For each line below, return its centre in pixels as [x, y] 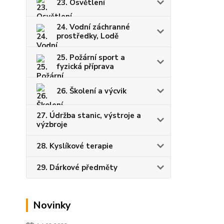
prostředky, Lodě [87, 36]
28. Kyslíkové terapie [75, 146]
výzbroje [52, 124]
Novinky [52, 205]
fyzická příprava [85, 66]
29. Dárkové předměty [77, 167]
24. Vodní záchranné [93, 27]
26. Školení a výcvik [91, 91]
